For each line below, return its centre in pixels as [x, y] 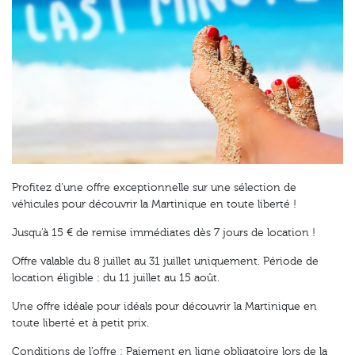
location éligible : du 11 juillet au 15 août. [116, 278]
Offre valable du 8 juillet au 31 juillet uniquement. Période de [165, 261]
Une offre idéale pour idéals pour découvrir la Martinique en [164, 306]
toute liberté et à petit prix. [80, 323]
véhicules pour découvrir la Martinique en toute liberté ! [154, 204]
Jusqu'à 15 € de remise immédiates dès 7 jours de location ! [164, 233]
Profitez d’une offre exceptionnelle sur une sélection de [154, 187]
